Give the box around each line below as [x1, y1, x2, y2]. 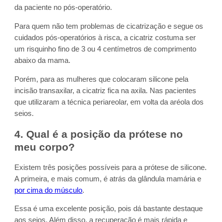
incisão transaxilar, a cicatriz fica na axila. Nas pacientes [14, 86, 197, 95]
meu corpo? [14, 141, 75, 153]
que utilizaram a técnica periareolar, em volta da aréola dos [14, 98, 204, 106]
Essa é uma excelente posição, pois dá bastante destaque [14, 205, 203, 213]
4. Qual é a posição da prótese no [14, 128, 183, 140]
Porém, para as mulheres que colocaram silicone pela [14, 75, 189, 83]
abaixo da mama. [14, 56, 71, 65]
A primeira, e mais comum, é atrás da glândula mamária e [14, 174, 202, 183]
